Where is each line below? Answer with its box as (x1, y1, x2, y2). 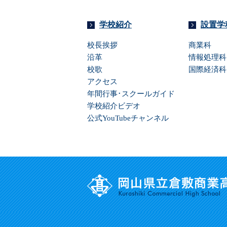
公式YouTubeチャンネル (87, 113, 169, 122)
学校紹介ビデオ (87, 101, 140, 110)
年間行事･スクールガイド (87, 89, 175, 98)
